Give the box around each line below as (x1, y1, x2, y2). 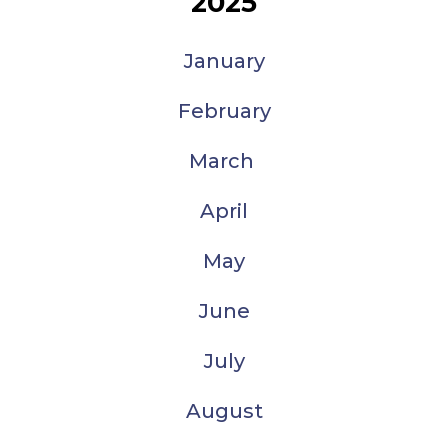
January (183, 49, 265, 73)
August (185, 399, 263, 423)
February (177, 99, 271, 123)
